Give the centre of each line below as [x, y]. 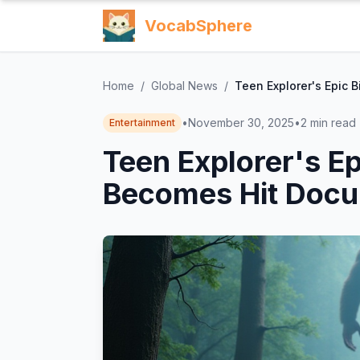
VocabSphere [198, 26]
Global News [184, 86]
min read [333, 123]
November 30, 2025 [241, 123]
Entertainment [142, 123]
